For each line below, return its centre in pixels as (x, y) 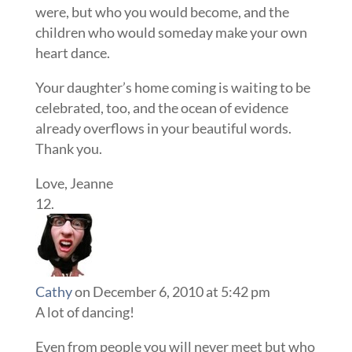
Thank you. (68, 148)
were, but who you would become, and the (162, 12)
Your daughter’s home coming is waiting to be (172, 87)
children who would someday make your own (171, 32)
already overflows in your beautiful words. (163, 128)
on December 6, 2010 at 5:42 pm (172, 291)
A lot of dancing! (84, 312)
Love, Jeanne (74, 183)
